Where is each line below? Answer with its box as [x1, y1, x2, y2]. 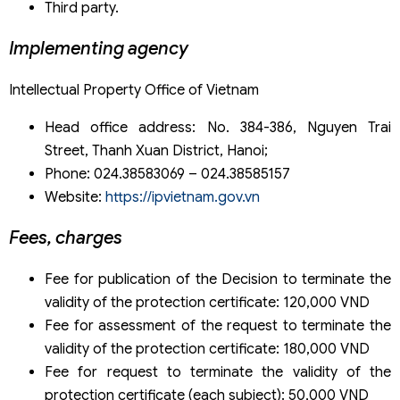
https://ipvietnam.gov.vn [105, 187, 260, 206]
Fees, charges [9, 226, 122, 249]
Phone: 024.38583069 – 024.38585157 [45, 164, 290, 183]
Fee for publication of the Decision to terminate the [45, 270, 391, 288]
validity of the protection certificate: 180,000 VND [45, 339, 370, 358]
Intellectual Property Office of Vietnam [9, 80, 259, 99]
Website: [45, 187, 105, 206]
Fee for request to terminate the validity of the [45, 362, 391, 381]
